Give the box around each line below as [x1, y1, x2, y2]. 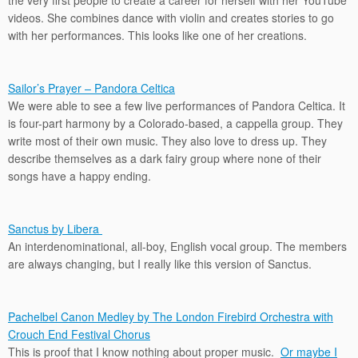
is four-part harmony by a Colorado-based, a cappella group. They [8, 115, 343, 131]
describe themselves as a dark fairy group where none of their [8, 150, 321, 166]
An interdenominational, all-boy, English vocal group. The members [8, 238, 347, 254]
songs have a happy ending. [8, 168, 151, 184]
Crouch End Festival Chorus [8, 326, 150, 342]
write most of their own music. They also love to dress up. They [8, 133, 327, 149]
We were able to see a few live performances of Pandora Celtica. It [8, 97, 345, 113]
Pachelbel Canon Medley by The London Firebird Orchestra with [8, 308, 333, 324]
